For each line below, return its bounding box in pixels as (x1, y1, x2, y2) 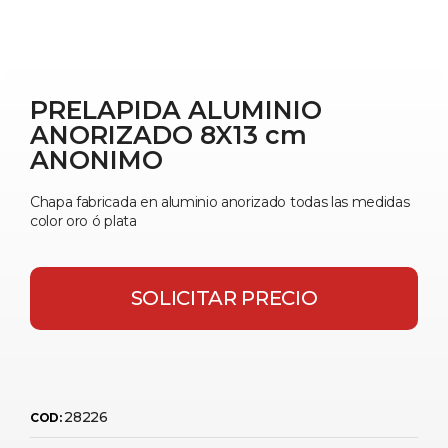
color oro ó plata (30, 211, 137, 230)
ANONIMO (30, 144, 163, 175)
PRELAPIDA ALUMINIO (30, 94, 322, 125)
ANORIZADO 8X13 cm (30, 119, 307, 150)
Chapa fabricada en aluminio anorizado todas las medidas (30, 192, 410, 211)
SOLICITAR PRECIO (130, 286, 318, 311)
